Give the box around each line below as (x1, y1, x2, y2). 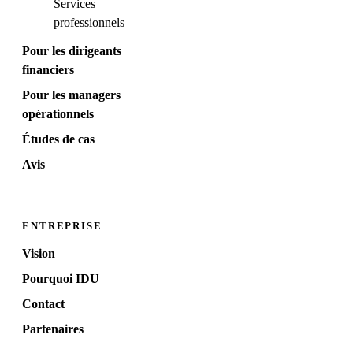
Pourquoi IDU (22, 272, 99, 286)
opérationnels (22, 107, 94, 121)
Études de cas (22, 132, 95, 147)
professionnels (54, 16, 124, 30)
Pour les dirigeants (22, 44, 121, 58)
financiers (22, 63, 74, 77)
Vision (22, 247, 55, 261)
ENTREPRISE (22, 221, 102, 232)
